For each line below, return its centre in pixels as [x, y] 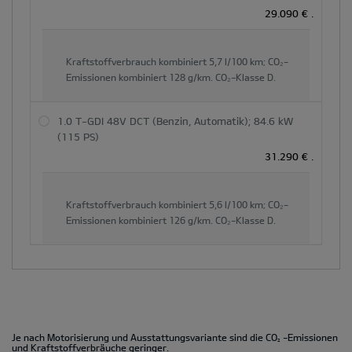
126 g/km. [191, 220]
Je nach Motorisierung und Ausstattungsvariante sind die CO [145, 337]
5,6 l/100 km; [237, 204]
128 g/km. [191, 77]
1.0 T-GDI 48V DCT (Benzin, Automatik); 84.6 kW [175, 121]
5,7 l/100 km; [237, 61]
